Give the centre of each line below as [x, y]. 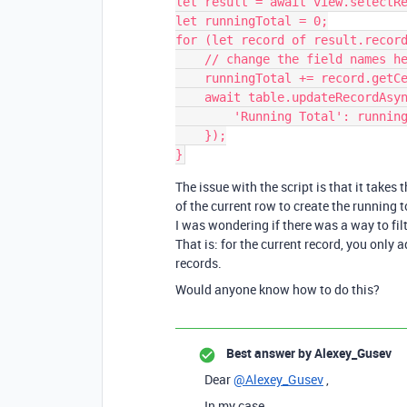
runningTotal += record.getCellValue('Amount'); [190, 78]
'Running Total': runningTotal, [204, 116]
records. [199, 263]
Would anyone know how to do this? [278, 289]
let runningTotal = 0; [252, 21]
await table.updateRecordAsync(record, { [190, 97]
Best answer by [269, 353]
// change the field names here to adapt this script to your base [190, 59]
